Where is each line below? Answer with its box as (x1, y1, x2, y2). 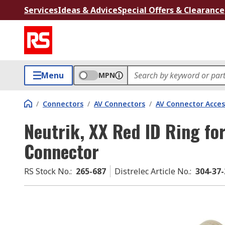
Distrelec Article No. (115, 166, 190, 177)
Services (24, 5, 58, 16)
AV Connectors (94, 99, 145, 108)
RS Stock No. (24, 166, 70, 177)
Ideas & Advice (58, 5, 118, 16)
